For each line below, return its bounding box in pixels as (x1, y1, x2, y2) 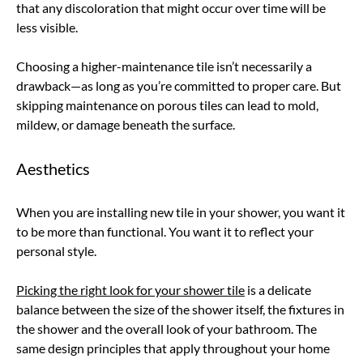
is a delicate (245, 281, 311, 297)
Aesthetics (16, 158, 90, 178)
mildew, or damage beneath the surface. (16, 116, 235, 132)
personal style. (16, 242, 101, 258)
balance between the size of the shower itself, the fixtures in (16, 301, 344, 317)
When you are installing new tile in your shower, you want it (16, 203, 345, 220)
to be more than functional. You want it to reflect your (16, 223, 314, 239)
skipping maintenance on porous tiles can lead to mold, (16, 96, 318, 113)
